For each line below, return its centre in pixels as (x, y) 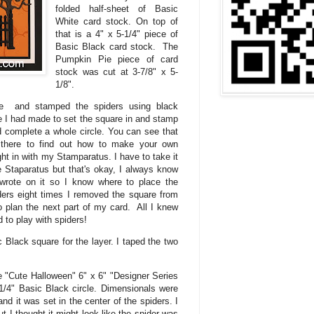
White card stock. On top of (117, 21)
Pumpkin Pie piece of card (117, 59)
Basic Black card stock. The (117, 46)
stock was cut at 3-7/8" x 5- (117, 71)
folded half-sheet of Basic (117, 8)
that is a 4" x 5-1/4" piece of (117, 34)
